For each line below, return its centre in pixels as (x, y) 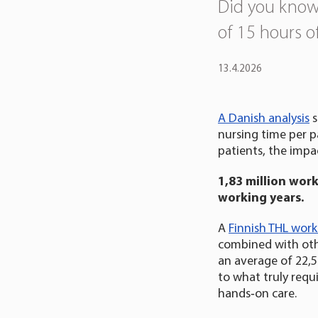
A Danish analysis (264, 118)
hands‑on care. (257, 293)
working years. (261, 197)
